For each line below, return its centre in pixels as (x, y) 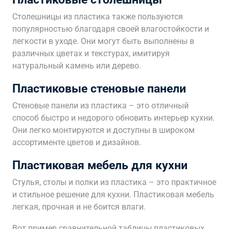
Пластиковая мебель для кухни (100, 165)
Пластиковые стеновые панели (99, 88)
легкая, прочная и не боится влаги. (79, 207)
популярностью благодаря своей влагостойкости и (111, 29)
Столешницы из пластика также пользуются (98, 17)
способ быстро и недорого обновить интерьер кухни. (113, 118)
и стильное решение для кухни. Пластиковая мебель (113, 194)
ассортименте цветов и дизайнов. (77, 142)
